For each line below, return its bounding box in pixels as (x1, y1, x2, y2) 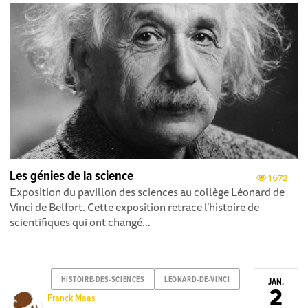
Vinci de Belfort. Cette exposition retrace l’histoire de (10, 198, 260, 217)
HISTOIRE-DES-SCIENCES (60, 274, 145, 285)
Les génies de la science (10, 168, 134, 186)
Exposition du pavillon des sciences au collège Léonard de (10, 183, 285, 201)
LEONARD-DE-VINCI (164, 274, 230, 285)
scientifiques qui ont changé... (10, 213, 151, 232)
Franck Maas (47, 292, 96, 305)
